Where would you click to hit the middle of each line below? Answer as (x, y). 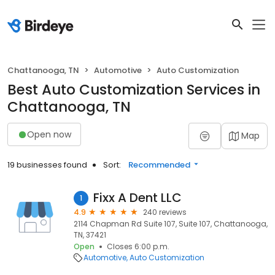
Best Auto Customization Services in (134, 90)
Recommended (159, 165)
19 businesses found (47, 165)
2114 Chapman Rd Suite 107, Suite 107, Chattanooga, (171, 224)
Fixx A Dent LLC (137, 198)
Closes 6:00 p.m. (138, 246)
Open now (49, 134)
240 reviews (165, 212)
